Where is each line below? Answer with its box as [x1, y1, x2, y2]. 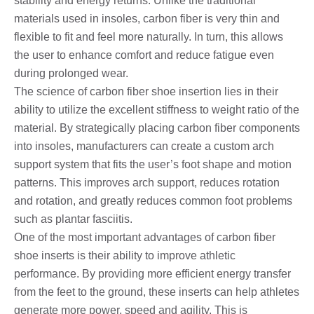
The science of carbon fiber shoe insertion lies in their [14, 85, 278, 97]
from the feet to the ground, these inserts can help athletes [14, 285, 299, 298]
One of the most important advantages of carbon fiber [14, 231, 275, 243]
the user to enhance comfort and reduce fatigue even [14, 48, 274, 61]
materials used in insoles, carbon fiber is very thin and [14, 12, 280, 25]
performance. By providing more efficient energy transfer [14, 267, 291, 280]
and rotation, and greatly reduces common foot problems [14, 194, 292, 207]
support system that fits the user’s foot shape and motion [14, 158, 292, 170]
